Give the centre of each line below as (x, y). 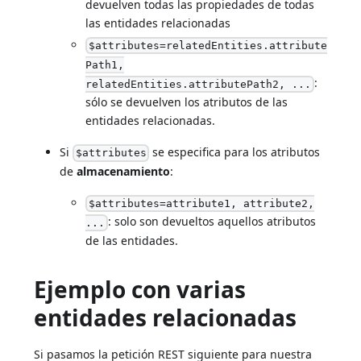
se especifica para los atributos (234, 151)
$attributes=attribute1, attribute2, (201, 204)
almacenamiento (124, 171)
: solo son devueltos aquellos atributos (212, 222)
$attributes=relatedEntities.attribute (207, 46)
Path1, (105, 65)
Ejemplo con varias (140, 290)
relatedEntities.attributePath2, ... (199, 84)
